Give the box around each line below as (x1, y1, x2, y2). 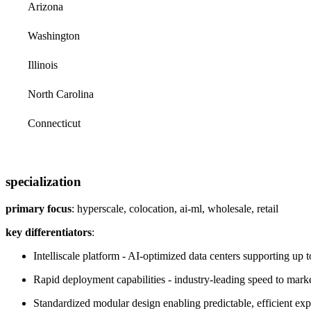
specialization (6, 174, 81, 189)
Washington (28, 29, 80, 42)
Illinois (28, 58, 58, 71)
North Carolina (28, 87, 94, 100)
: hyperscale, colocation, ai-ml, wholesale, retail (72, 202, 278, 215)
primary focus (6, 202, 72, 215)
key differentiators (6, 226, 92, 238)
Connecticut (28, 117, 81, 129)
